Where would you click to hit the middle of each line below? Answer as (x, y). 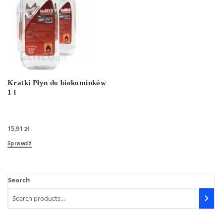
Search (19, 180)
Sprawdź (20, 143)
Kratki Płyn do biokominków (57, 83)
